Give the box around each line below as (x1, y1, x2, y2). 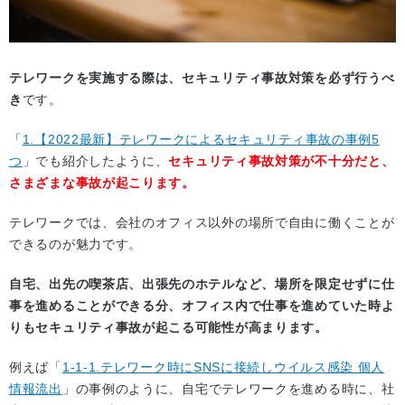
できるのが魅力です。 (9, 236, 142, 251)
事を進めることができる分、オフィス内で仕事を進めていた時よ (9, 297, 395, 313)
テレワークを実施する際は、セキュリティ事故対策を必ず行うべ (9, 70, 395, 85)
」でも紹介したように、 (22, 153, 169, 168)
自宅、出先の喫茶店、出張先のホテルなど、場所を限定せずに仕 (9, 276, 395, 291)
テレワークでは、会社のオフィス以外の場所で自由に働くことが (9, 214, 395, 230)
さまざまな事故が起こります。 (9, 174, 195, 190)
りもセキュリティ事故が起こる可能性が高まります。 (9, 319, 328, 334)
